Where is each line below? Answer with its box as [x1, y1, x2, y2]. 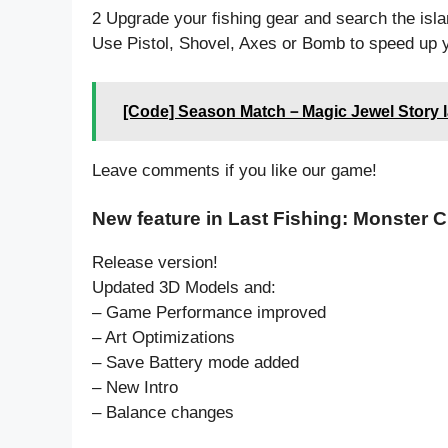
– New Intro [92, 378, 178, 398]
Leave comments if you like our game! [92, 160, 377, 180]
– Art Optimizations [92, 328, 235, 348]
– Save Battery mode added [92, 353, 299, 373]
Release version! [92, 253, 218, 273]
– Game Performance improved [92, 303, 326, 323]
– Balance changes [92, 403, 234, 423]
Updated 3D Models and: [92, 278, 276, 298]
